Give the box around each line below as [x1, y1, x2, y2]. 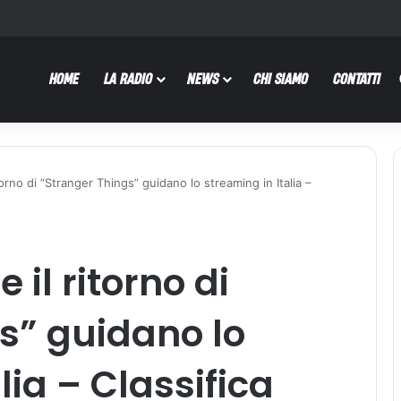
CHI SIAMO [253, 69, 308, 88]
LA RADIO [104, 69, 152, 88]
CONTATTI [333, 69, 380, 88]
